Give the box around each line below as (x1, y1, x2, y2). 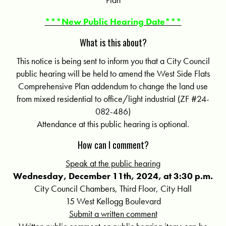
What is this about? (79, 36, 147, 49)
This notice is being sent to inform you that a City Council (16, 55, 210, 67)
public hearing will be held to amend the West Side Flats (16, 68, 210, 80)
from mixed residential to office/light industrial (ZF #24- (17, 93, 209, 105)
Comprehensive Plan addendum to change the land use (18, 80, 208, 92)
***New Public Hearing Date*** (44, 16, 182, 28)
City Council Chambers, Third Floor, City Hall (34, 182, 192, 194)
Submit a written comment (69, 207, 157, 219)
